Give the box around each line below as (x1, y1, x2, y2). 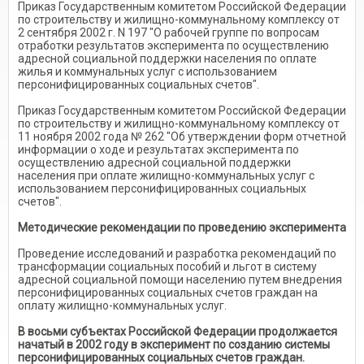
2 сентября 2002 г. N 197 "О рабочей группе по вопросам (18, 25, 319, 39)
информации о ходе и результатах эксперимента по (18, 142, 299, 156)
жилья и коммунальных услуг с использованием (18, 64, 277, 78)
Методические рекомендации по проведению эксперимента (18, 220, 346, 234)
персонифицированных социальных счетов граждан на (18, 285, 318, 299)
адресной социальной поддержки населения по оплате (18, 51, 317, 65)
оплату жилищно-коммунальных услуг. (18, 298, 227, 312)
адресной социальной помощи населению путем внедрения (18, 272, 342, 286)
